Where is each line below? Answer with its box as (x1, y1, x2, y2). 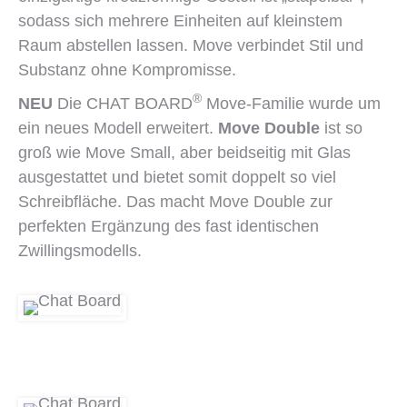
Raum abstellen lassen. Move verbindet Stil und (18, 36, 363, 55)
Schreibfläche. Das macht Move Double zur (18, 193, 333, 211)
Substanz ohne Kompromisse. (18, 61, 236, 79)
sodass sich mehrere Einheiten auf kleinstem (18, 12, 342, 30)
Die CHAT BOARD (53, 94, 193, 113)
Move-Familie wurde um (202, 94, 381, 113)
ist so (320, 119, 362, 137)
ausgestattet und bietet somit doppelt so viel (18, 168, 336, 186)
